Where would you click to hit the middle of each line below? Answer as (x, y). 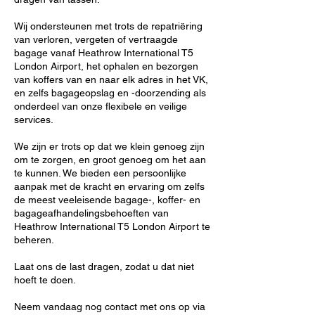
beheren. (34, 240)
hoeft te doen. (45, 280)
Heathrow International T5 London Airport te (112, 226)
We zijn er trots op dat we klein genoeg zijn (109, 146)
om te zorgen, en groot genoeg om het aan (110, 160)
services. (34, 120)
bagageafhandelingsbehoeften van (91, 213)
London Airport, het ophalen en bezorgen (106, 66)
